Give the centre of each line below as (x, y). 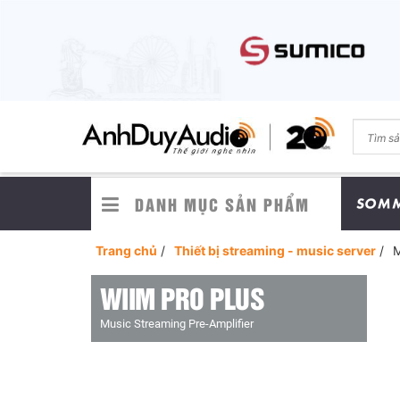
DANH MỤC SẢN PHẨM (222, 204)
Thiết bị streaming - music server (275, 251)
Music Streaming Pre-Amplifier (177, 324)
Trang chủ (126, 251)
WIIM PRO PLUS (182, 298)
